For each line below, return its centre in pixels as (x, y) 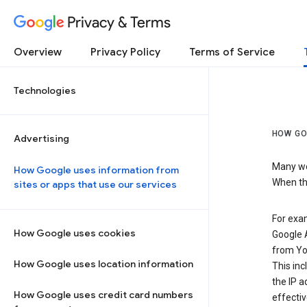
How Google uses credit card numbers (103, 295)
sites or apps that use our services (95, 184)
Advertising (41, 138)
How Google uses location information (103, 264)
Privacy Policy (125, 52)
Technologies (45, 90)
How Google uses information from (96, 170)
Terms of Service (232, 52)
